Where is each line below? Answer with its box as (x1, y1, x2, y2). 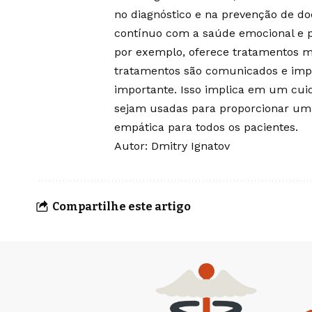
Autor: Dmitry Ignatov (114, 139, 230, 153)
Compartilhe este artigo (52, 199, 191, 213)
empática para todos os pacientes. (114, 120, 298, 134)
